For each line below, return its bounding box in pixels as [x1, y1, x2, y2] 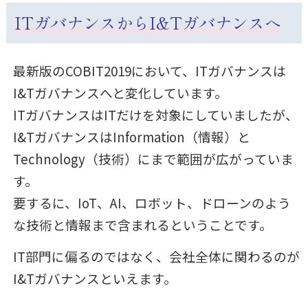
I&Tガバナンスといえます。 [12, 268, 177, 287]
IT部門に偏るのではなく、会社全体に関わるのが [12, 246, 300, 265]
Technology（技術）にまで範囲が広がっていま [12, 148, 294, 168]
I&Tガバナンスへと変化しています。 [12, 82, 228, 102]
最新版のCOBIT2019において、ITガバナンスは [12, 60, 286, 80]
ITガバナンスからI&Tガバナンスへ [14, 10, 281, 35]
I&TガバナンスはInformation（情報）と [12, 126, 250, 146]
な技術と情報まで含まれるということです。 [12, 214, 272, 234]
